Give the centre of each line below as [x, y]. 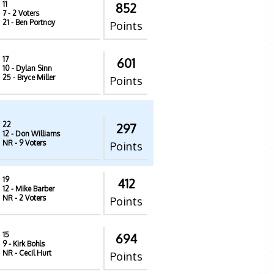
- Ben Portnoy [32, 22]
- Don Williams [35, 134]
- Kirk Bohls [26, 244]
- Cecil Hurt [32, 253]
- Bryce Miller [33, 77]
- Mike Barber [32, 189]
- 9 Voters [29, 143]
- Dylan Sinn [31, 68]
